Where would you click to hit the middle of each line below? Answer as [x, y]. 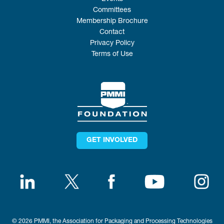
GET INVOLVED [112, 140]
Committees [112, 11]
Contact [112, 33]
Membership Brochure [112, 22]
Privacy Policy [112, 44]
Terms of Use [112, 55]
